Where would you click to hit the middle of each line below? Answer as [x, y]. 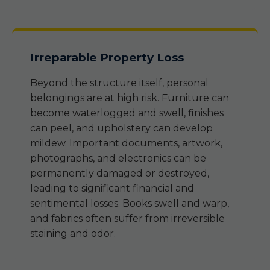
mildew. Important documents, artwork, [126, 143]
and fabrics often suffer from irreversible [127, 218]
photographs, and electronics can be [118, 158]
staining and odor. [73, 234]
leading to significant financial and [112, 188]
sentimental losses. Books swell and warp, [130, 203]
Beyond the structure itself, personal [119, 83]
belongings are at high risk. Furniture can [130, 98]
